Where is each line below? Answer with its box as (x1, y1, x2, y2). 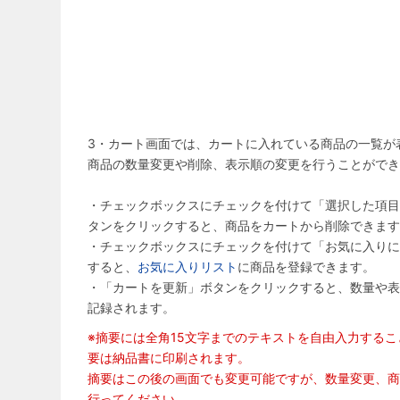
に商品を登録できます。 (237, 258, 375, 274)
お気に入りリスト (137, 258, 237, 274)
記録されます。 (87, 299, 175, 315)
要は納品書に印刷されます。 (87, 349, 250, 365)
